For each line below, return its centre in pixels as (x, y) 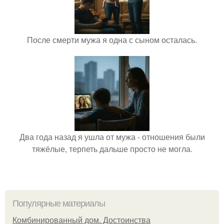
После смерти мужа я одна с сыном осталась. (112, 39)
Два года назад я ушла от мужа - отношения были (112, 136)
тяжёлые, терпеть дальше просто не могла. (112, 148)
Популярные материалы (59, 203)
